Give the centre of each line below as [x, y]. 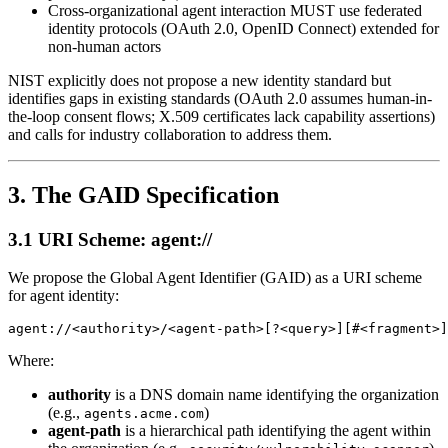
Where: [31, 361]
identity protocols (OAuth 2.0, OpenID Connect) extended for [243, 28]
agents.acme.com [144, 414]
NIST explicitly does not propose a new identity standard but [199, 80]
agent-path [84, 431]
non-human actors [104, 46]
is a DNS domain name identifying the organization [275, 395]
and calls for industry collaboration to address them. [170, 134]
